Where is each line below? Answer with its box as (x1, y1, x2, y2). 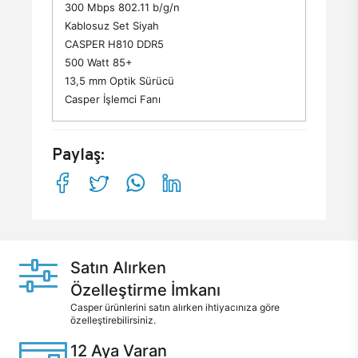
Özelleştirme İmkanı (70, 280, 221, 300)
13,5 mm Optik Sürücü (65, 74, 174, 87)
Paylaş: (52, 144, 105, 165)
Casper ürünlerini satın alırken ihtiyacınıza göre (70, 301, 280, 313)
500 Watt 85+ (65, 56, 133, 69)
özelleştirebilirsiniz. (70, 314, 156, 326)
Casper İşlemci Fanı (65, 93, 161, 105)
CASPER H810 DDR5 (65, 38, 164, 50)
